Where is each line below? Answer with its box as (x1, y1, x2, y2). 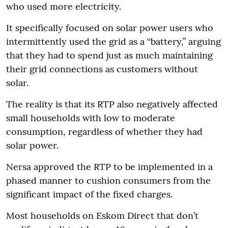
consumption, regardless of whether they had (6, 125, 203, 137)
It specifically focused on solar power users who (6, 21, 213, 34)
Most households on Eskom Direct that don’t (6, 209, 198, 221)
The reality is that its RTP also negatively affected (6, 98, 218, 110)
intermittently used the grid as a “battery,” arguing (6, 35, 221, 47)
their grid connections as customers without (6, 63, 198, 75)
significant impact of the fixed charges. (6, 188, 173, 200)
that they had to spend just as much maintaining (6, 49, 213, 61)
